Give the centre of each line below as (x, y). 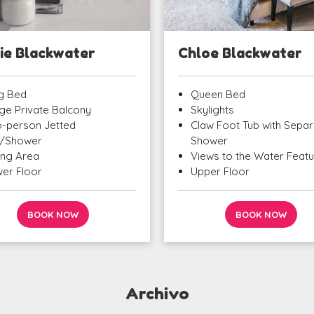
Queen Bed (218, 95)
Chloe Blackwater (240, 54)
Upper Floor (220, 172)
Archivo (157, 294)
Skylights (212, 110)
